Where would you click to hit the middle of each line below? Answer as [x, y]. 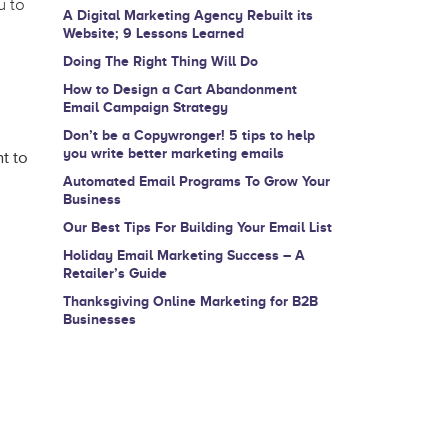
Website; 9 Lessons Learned [153, 33]
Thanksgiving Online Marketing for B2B [190, 301]
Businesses [99, 319]
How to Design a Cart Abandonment [179, 89]
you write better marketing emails [173, 153]
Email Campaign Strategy [145, 107]
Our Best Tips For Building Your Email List [197, 227]
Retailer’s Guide [114, 273]
